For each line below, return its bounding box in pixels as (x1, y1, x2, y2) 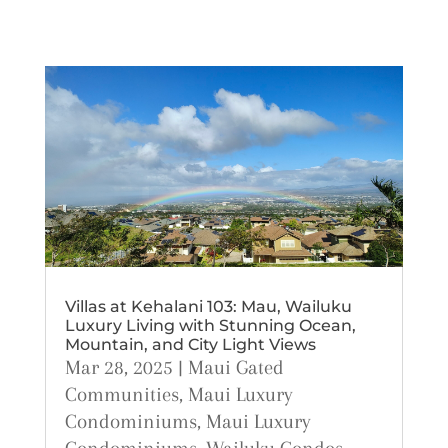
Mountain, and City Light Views (64, 335, 316, 355)
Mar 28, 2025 (64, 356, 173, 380)
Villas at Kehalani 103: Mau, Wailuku (64, 297, 352, 317)
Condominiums (64, 410, 197, 434)
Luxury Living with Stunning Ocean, (64, 316, 356, 336)
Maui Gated (187, 356, 284, 380)
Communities (64, 383, 179, 407)
